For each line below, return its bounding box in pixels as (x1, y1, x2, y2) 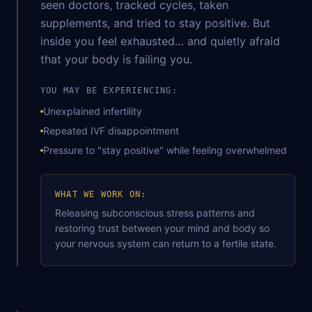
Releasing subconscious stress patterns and (55, 207, 255, 219)
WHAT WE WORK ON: (55, 189, 147, 199)
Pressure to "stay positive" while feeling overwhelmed (43, 144, 287, 156)
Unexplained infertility (43, 105, 142, 117)
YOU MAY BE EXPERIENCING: (40, 86, 178, 95)
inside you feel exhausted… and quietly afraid (40, 34, 280, 48)
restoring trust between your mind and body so (55, 222, 270, 234)
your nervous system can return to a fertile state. (55, 237, 276, 249)
